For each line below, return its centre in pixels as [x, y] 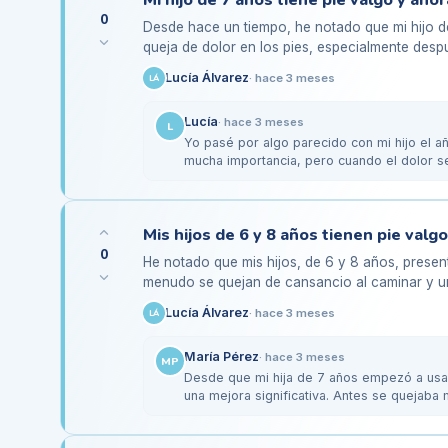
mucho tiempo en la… [211, 67]
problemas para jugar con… [231, 302]
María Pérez [221, 356]
